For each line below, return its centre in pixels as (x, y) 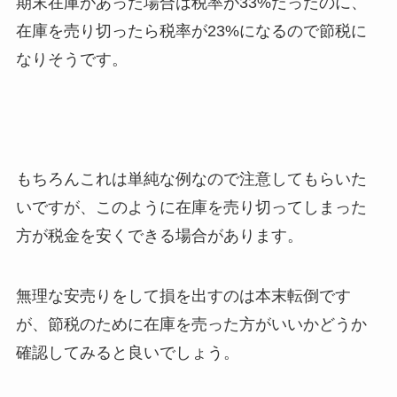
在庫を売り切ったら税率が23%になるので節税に (191, 31)
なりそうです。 (71, 59)
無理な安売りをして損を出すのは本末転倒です (183, 296)
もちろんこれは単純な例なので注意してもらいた (191, 179)
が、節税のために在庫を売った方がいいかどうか (191, 325)
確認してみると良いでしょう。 (127, 353)
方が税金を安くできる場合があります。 (159, 236)
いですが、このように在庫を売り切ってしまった (191, 208)
